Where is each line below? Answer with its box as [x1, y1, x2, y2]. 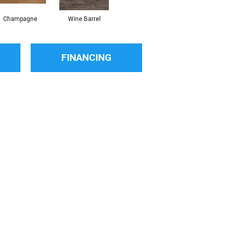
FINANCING [61, 51, 111, 63]
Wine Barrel [67, 15, 101, 22]
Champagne [3, 15, 37, 22]
